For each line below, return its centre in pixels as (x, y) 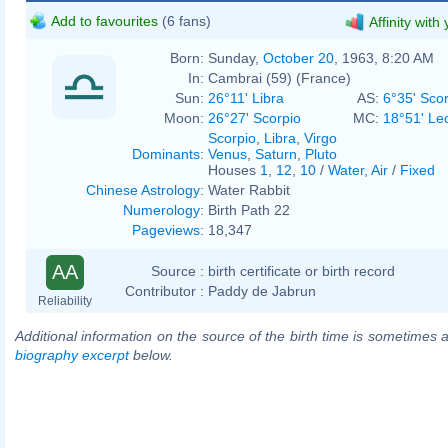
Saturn (276, 153)
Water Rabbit (249, 189)
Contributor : (164, 290)
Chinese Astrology (143, 189)
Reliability (65, 300)
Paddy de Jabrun (262, 290)
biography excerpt (72, 354)
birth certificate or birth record (301, 270)
